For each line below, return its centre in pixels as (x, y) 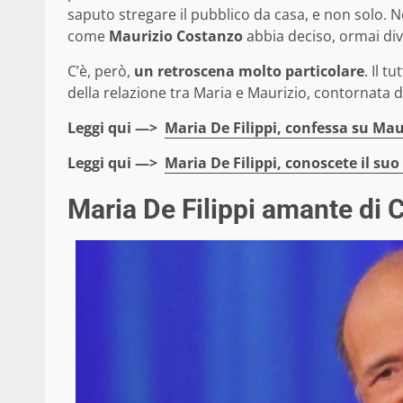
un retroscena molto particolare (249, 71)
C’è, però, (101, 71)
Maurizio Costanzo (176, 36)
